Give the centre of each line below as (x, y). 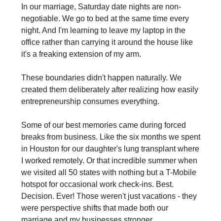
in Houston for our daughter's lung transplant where (110, 149)
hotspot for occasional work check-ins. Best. (97, 184)
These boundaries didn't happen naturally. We (101, 78)
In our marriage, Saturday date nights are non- (101, 7)
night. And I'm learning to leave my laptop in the (103, 31)
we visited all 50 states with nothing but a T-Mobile (109, 173)
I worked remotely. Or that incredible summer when (109, 161)
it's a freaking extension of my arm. (81, 54)
